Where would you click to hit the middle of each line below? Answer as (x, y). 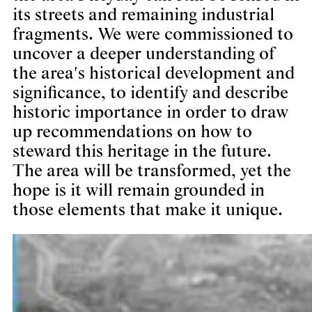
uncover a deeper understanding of (143, 54)
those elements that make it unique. (148, 210)
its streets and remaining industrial (143, 15)
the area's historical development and (154, 74)
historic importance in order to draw (150, 113)
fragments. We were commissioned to (153, 35)
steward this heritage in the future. (142, 152)
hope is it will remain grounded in (139, 191)
